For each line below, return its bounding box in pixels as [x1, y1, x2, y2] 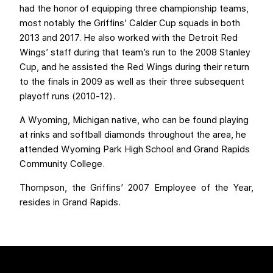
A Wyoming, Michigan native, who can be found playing [19, 114, 249, 126]
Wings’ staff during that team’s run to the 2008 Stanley [19, 46, 250, 58]
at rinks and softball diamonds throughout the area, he [19, 129, 246, 140]
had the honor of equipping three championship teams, [19, 2, 249, 14]
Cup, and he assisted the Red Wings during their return [19, 61, 249, 73]
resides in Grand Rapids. [19, 196, 123, 208]
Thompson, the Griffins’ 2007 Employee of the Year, [19, 182, 253, 193]
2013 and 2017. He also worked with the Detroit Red [19, 32, 238, 43]
